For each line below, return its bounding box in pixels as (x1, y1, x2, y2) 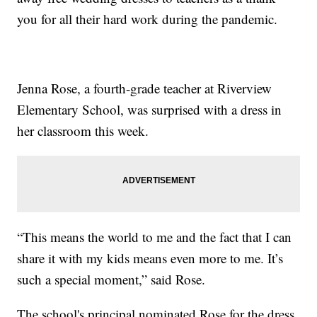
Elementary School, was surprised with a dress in (17, 100, 282, 118)
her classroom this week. (17, 121, 149, 139)
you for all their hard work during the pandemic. (17, 9, 278, 28)
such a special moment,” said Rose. (17, 270, 206, 288)
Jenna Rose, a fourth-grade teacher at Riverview (17, 79, 272, 97)
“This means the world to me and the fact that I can (17, 227, 292, 246)
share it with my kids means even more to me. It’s (17, 248, 284, 267)
